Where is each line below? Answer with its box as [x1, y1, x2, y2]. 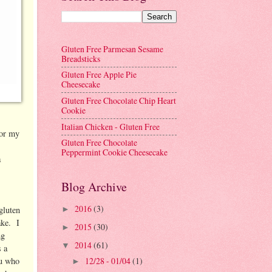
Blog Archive [61, 178, 127, 195]
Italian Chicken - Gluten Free [61, 120, 160, 132]
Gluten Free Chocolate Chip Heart [61, 95, 176, 107]
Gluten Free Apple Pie [61, 69, 137, 81]
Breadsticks [61, 52, 100, 64]
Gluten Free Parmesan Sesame [61, 42, 163, 55]
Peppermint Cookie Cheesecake [61, 146, 168, 158]
